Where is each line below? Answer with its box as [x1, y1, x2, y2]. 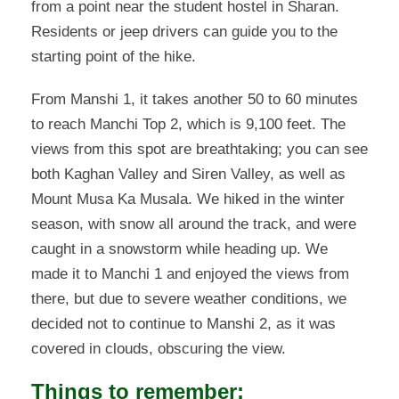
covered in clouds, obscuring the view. [31, 340, 286, 358]
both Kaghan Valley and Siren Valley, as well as [31, 166, 346, 183]
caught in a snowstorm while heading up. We [31, 240, 328, 258]
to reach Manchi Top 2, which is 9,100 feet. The [31, 116, 346, 134]
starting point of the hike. [31, 48, 196, 66]
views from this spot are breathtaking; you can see [31, 141, 368, 159]
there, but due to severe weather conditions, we [31, 290, 346, 308]
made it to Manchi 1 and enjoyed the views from [31, 265, 349, 283]
